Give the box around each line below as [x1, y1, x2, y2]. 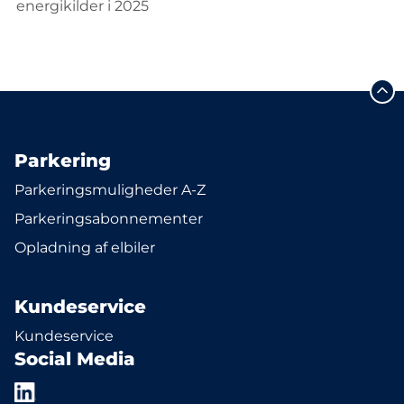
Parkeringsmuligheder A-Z [14, 181, 206, 198]
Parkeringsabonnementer [14, 210, 203, 227]
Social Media [14, 348, 135, 370]
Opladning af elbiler [14, 239, 155, 256]
